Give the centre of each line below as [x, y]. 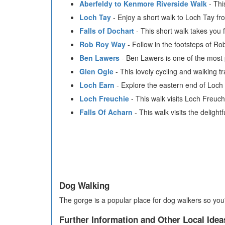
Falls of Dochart [107, 31]
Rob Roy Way [102, 44]
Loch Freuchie [104, 99]
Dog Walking [84, 186]
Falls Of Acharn [106, 112]
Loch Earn [97, 85]
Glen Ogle [96, 72]
